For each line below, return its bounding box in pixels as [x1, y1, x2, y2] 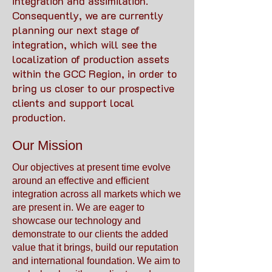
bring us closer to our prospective [12, 81, 174, 95]
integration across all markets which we [12, 189, 181, 199]
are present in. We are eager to [12, 202, 144, 212]
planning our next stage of [12, 22, 140, 37]
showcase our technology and [12, 216, 141, 226]
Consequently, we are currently [12, 8, 163, 22]
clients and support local [12, 95, 134, 110]
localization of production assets [12, 52, 169, 66]
